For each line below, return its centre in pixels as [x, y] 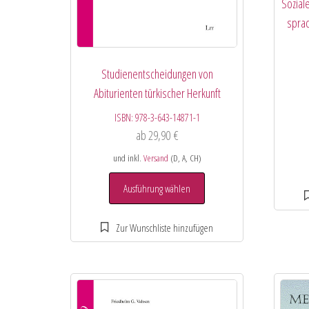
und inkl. [128, 158]
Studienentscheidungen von [157, 73]
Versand [156, 158]
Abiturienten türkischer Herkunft [157, 93]
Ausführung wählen [157, 188]
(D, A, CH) [185, 158]
